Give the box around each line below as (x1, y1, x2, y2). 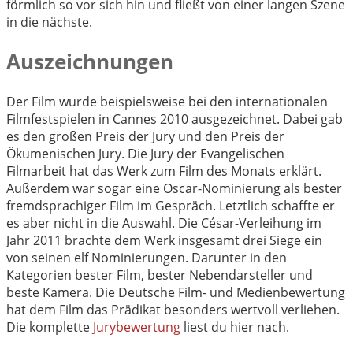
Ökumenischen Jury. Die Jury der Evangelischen (6, 145, 284, 162)
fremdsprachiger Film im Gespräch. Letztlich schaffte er (6, 197, 335, 214)
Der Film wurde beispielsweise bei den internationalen (6, 93, 328, 110)
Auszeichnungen (6, 47, 173, 76)
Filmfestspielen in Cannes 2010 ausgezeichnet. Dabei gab (6, 110, 343, 128)
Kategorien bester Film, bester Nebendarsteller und (6, 266, 313, 284)
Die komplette (6, 318, 93, 336)
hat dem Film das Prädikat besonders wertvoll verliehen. (6, 301, 340, 318)
